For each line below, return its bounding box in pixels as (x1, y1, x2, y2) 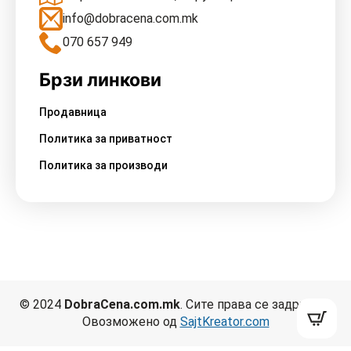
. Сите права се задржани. (179, 297, 332, 313)
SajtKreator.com (179, 314, 270, 330)
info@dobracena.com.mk (63, 11, 198, 27)
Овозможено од (81, 314, 180, 330)
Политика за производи (39, 159, 168, 172)
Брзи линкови (39, 69, 161, 92)
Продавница (39, 106, 107, 119)
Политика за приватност (39, 132, 172, 146)
